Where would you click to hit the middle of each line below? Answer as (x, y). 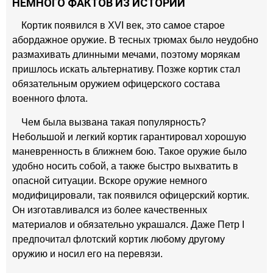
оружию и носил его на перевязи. (87, 254)
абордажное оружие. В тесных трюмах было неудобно (135, 40)
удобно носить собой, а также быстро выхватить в (125, 166)
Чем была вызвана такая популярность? (114, 122)
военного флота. (50, 98)
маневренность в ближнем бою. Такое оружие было (129, 151)
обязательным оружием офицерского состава (116, 84)
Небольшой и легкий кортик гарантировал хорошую (129, 137)
